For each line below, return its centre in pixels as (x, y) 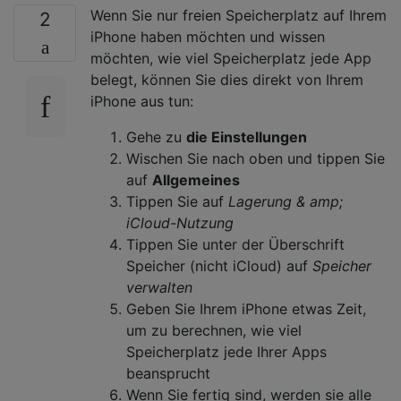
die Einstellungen (247, 137)
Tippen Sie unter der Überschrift (235, 244)
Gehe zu (156, 137)
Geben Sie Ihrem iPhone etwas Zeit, (246, 308)
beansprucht (168, 373)
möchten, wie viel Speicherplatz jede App (231, 58)
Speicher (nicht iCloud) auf (219, 265)
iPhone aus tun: (142, 101)
